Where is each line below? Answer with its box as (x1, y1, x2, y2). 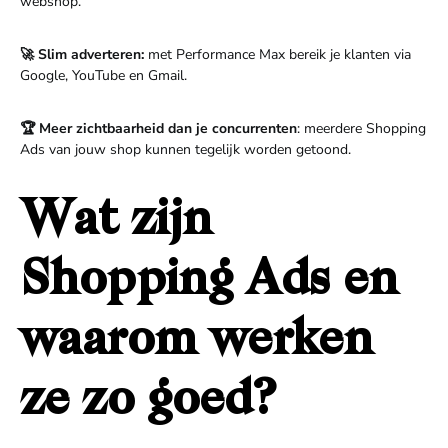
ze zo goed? (20, 378, 277, 426)
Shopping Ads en (20, 258, 397, 306)
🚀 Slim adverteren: (20, 45, 144, 64)
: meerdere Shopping (297, 119, 426, 138)
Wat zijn (20, 198, 212, 246)
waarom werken (20, 318, 373, 366)
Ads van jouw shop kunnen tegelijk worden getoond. (20, 140, 351, 159)
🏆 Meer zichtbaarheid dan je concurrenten (20, 119, 297, 138)
